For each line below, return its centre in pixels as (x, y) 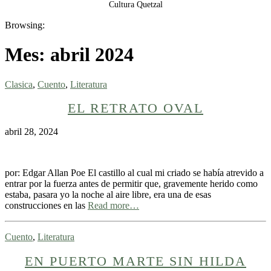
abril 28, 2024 (31, 132)
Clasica (19, 84)
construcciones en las (46, 206)
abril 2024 (92, 55)
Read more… (113, 206)
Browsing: (25, 25)
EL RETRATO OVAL (135, 108)
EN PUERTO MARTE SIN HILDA (135, 261)
